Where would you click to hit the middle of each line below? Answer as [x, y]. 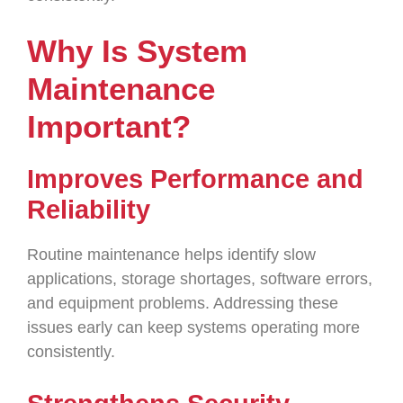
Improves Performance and [195, 179]
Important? [109, 126]
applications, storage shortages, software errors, [200, 279]
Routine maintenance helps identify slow [171, 255]
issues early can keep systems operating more [193, 327]
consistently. [71, 352]
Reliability [89, 210]
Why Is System [137, 51]
